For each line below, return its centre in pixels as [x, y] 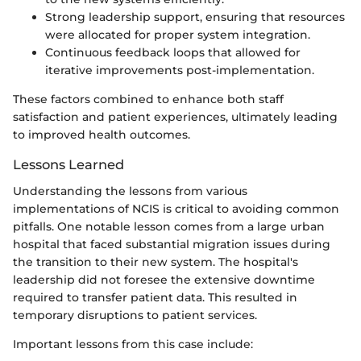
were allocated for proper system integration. [178, 35]
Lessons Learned [68, 165]
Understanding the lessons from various [130, 191]
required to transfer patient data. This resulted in [155, 297]
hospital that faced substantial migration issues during [172, 244]
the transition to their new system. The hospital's [156, 261]
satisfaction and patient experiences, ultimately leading [175, 117]
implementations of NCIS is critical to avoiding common [176, 208]
